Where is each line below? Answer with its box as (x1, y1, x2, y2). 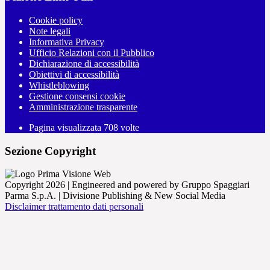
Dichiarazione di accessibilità (29, 58, 139, 69)
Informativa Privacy (29, 37, 104, 47)
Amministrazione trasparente (29, 102, 137, 112)
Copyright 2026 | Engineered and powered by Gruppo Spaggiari (5, 180, 250, 190)
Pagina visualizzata (29, 122, 104, 133)
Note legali (29, 26, 71, 36)
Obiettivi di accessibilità (29, 69, 119, 80)
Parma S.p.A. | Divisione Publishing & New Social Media (5, 190, 225, 201)
